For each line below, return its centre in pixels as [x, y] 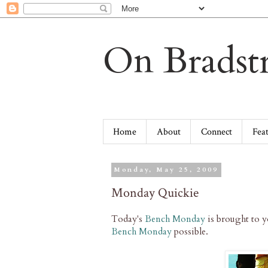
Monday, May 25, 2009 [166, 170]
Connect [217, 132]
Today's [128, 219]
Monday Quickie [155, 193]
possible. [190, 232]
